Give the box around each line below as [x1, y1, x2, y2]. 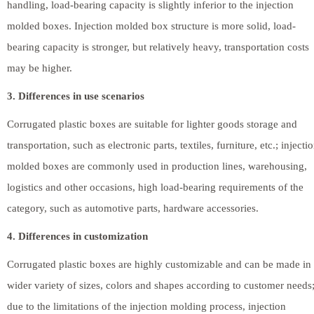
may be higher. [7, 62, 72, 74]
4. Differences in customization [7, 230, 148, 242]
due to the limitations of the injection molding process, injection [7, 300, 286, 312]
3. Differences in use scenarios [7, 90, 144, 102]
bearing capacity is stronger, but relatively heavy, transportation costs [7, 41, 309, 53]
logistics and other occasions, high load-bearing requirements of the [7, 181, 303, 193]
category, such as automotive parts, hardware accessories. [7, 202, 259, 214]
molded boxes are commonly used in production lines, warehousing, [7, 160, 307, 172]
